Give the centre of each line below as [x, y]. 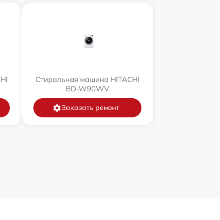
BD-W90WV [87, 89]
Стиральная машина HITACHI [87, 80]
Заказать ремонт [90, 108]
